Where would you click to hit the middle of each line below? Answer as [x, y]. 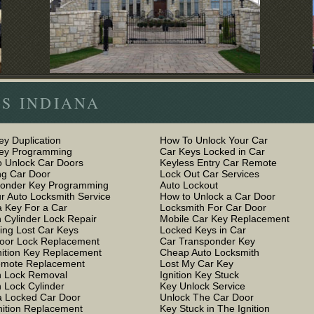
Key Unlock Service [203, 286]
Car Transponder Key [207, 241]
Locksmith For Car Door [213, 207]
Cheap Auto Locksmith [210, 252]
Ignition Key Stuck [199, 275]
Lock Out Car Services [210, 174]
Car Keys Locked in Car [212, 151]
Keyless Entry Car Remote [218, 163]
